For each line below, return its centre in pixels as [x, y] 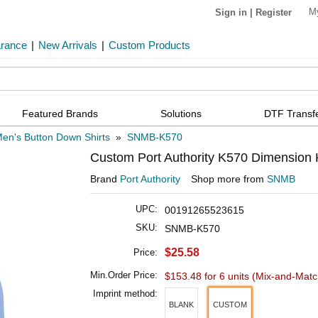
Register [274, 12]
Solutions [181, 113]
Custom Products [149, 45]
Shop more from [229, 179]
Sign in [231, 12]
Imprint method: [125, 294]
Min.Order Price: [124, 275]
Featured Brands [60, 113]
